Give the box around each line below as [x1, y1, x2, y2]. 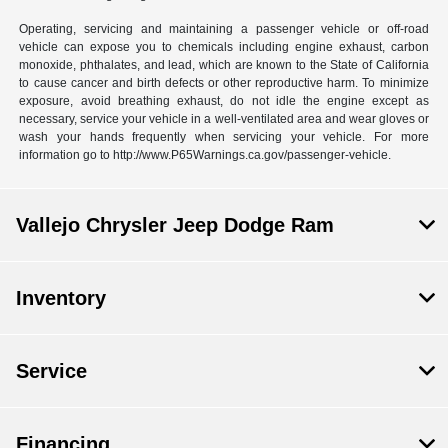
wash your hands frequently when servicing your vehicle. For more [19, 130, 429, 145]
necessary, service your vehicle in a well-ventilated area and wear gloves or [19, 112, 429, 127]
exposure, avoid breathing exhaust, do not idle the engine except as [19, 94, 429, 109]
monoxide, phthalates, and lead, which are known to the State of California [19, 58, 429, 73]
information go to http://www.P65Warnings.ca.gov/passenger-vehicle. [19, 148, 392, 163]
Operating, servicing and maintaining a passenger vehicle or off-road [19, 22, 429, 37]
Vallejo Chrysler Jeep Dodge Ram [16, 214, 334, 237]
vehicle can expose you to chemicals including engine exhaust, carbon [19, 40, 429, 55]
